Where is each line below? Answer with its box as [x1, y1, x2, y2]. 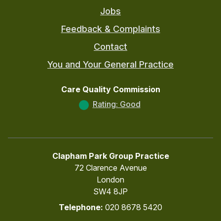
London [97, 175, 124, 184]
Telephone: [59, 202, 105, 212]
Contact [94, 41, 127, 52]
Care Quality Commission [61, 84, 160, 94]
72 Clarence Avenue [74, 163, 147, 173]
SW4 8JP [93, 186, 128, 196]
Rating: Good [92, 99, 141, 109]
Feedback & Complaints [61, 24, 160, 34]
